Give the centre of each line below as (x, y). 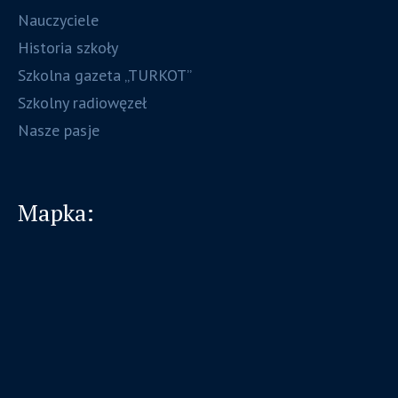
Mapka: (56, 213)
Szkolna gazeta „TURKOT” (105, 76)
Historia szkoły (68, 48)
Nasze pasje (59, 131)
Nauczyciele (59, 20)
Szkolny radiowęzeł (83, 103)
